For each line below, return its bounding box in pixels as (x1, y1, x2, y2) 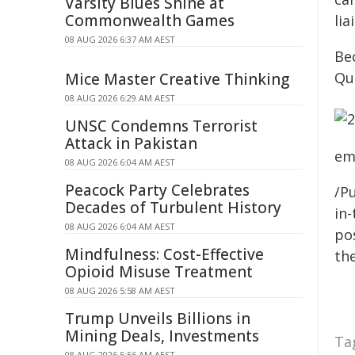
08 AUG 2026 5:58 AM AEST (65, 284, 175, 296)
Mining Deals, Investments (65, 326, 259, 346)
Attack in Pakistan (65, 133, 197, 154)
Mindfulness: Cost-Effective (65, 244, 264, 265)
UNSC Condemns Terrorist (65, 116, 258, 136)
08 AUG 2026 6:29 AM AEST (65, 92, 175, 104)
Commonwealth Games (65, 10, 235, 31)
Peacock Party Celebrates (65, 180, 250, 200)
